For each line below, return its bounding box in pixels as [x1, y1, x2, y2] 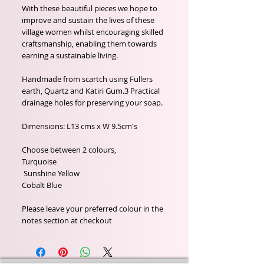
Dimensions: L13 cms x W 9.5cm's [22, 121, 139, 131]
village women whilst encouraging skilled [22, 27, 163, 37]
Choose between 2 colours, [22, 144, 116, 155]
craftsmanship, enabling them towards [22, 38, 157, 49]
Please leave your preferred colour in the [22, 203, 163, 214]
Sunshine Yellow [22, 168, 81, 179]
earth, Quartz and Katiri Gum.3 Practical [22, 85, 160, 96]
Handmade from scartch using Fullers [22, 74, 153, 84]
